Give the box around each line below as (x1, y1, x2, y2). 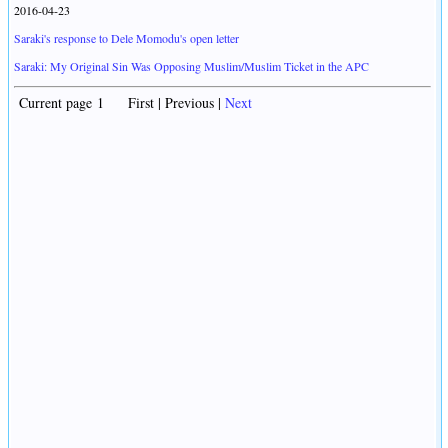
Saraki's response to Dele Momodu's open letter (14, 30, 239, 47)
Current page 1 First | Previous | (14, 93, 225, 113)
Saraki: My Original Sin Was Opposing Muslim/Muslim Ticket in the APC (14, 58, 369, 75)
